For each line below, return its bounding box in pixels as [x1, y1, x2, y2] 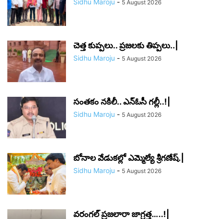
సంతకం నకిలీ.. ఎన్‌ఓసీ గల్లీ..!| [73, 97, 170, 107]
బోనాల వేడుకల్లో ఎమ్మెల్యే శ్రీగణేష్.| [73, 153, 184, 163]
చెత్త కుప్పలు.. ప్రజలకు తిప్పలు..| [73, 41, 178, 51]
